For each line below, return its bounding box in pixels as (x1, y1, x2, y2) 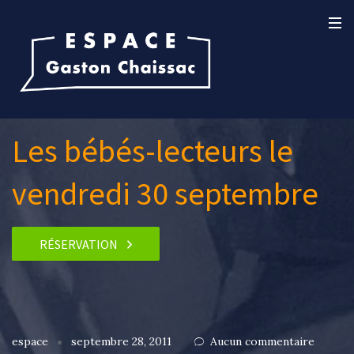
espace (12, 334, 51, 349)
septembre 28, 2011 (71, 334, 171, 349)
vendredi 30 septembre (12, 174, 318, 213)
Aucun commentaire (210, 334, 314, 349)
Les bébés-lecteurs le (12, 131, 293, 171)
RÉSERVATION (40, 235, 119, 252)
